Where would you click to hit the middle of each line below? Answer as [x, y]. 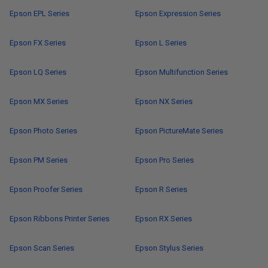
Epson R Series [161, 189]
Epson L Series [161, 43]
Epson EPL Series [39, 13]
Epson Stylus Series [169, 248]
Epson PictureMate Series [179, 131]
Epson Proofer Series [46, 189]
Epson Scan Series [42, 248]
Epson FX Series [38, 43]
